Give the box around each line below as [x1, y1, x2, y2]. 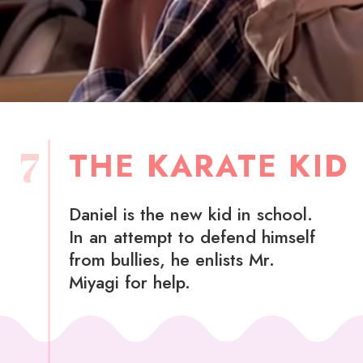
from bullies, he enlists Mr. [68, 246, 275, 272]
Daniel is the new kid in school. [68, 201, 313, 227]
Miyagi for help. [68, 269, 190, 295]
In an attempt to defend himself [68, 224, 315, 250]
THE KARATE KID [68, 144, 349, 189]
